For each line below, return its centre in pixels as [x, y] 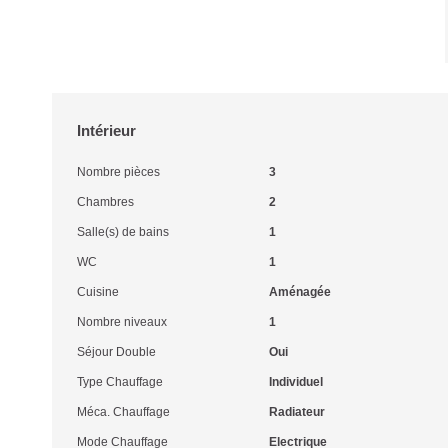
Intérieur [106, 130]
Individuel [295, 382]
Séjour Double [116, 352]
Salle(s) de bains [123, 232]
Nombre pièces [118, 172]
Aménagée [299, 292]
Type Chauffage [120, 382]
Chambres [105, 202]
